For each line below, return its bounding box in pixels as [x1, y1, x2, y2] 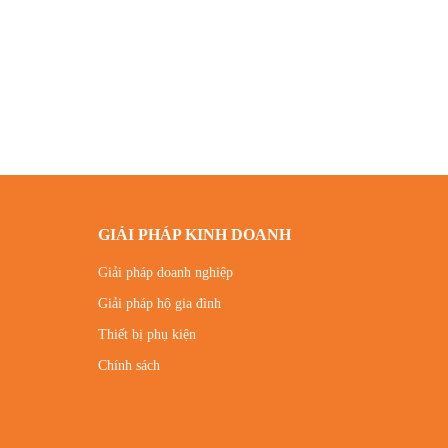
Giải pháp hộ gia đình [98, 295, 222, 311]
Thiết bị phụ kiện [98, 326, 197, 342]
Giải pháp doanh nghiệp [98, 264, 234, 280]
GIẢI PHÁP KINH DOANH [98, 225, 292, 243]
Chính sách [98, 357, 161, 373]
